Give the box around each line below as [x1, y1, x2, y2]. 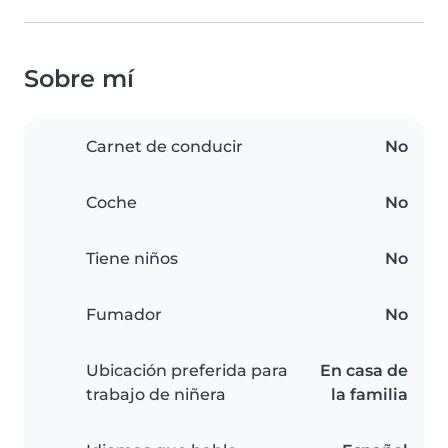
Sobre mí [24, 64, 134, 94]
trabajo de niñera [86, 385, 226, 405]
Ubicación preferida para [86, 361, 288, 381]
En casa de [320, 361, 408, 381]
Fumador [86, 305, 162, 325]
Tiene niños [86, 249, 178, 269]
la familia [331, 385, 408, 405]
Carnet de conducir [86, 137, 243, 157]
